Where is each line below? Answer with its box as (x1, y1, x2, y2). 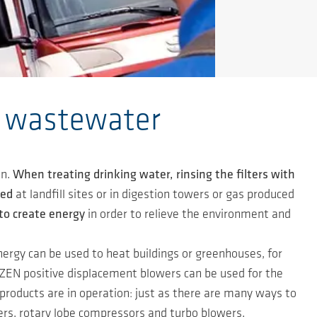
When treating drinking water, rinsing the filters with (9, 168, 295, 182)
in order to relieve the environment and (84, 207, 291, 221)
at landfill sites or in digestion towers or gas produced (12, 188, 294, 202)
